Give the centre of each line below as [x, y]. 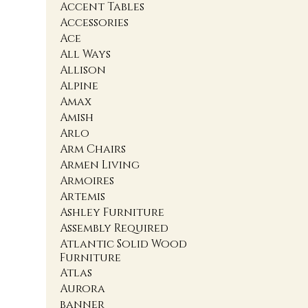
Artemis [83, 197]
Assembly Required [114, 229]
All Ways [86, 55]
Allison [83, 70]
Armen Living [100, 165]
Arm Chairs [93, 150]
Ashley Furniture [112, 213]
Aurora [83, 289]
